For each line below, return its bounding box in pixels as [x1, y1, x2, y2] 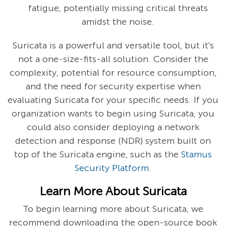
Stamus [181, 149, 212, 160]
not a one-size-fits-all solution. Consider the [18, 53, 208, 65]
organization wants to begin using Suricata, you [12, 108, 214, 120]
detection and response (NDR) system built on [15, 135, 211, 147]
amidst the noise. [82, 16, 154, 28]
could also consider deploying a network [27, 122, 199, 133]
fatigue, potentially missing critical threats [28, 3, 208, 14]
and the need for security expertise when [25, 81, 201, 92]
